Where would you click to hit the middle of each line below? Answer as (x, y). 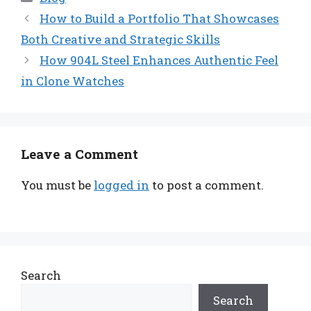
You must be (57, 185)
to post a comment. (207, 185)
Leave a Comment (80, 153)
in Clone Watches (73, 81)
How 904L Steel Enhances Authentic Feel (159, 60)
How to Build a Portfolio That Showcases (160, 18)
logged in (121, 185)
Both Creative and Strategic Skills (120, 39)
